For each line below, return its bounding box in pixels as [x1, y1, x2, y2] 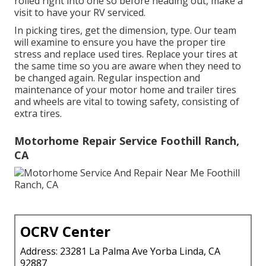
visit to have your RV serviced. [14, 5, 145, 19]
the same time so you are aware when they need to [14, 59, 241, 72]
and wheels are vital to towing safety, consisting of [14, 94, 239, 108]
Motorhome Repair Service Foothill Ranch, [14, 133, 239, 148]
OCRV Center [20, 221, 110, 241]
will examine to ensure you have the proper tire [14, 35, 226, 49]
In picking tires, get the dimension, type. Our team [14, 23, 236, 37]
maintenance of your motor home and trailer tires [14, 83, 236, 96]
